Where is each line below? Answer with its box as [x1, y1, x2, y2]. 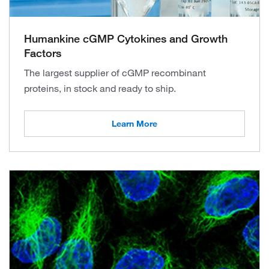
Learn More [112, 118, 157, 129]
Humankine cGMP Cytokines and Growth [24, 32, 228, 45]
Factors [24, 46, 61, 59]
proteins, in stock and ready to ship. [24, 82, 176, 94]
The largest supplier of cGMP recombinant [24, 67, 206, 79]
